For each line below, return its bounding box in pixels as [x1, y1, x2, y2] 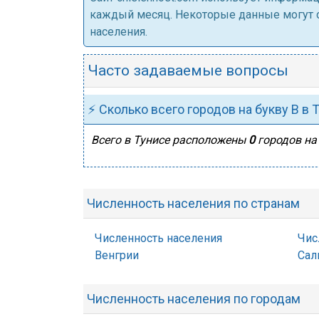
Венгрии [95, 249, 139, 262]
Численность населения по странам [87, 196, 300, 211]
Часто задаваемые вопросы [88, 62, 288, 79]
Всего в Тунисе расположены [91, 133, 249, 147]
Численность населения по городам [87, 291, 300, 306]
